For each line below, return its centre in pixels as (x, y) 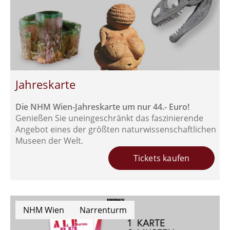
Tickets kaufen (161, 158)
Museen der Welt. (49, 140)
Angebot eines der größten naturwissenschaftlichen (116, 129)
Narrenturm (103, 210)
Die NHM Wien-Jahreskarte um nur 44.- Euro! (102, 107)
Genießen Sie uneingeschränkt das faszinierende (109, 118)
